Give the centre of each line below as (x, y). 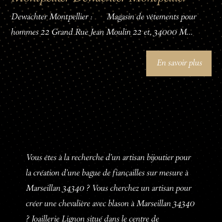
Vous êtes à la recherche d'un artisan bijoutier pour (108, 158)
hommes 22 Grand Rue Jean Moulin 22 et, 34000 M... (102, 33)
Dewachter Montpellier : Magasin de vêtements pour (103, 18)
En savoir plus (179, 63)
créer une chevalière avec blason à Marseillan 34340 (110, 204)
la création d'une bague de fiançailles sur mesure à (107, 173)
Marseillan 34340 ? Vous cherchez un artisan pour (108, 189)
